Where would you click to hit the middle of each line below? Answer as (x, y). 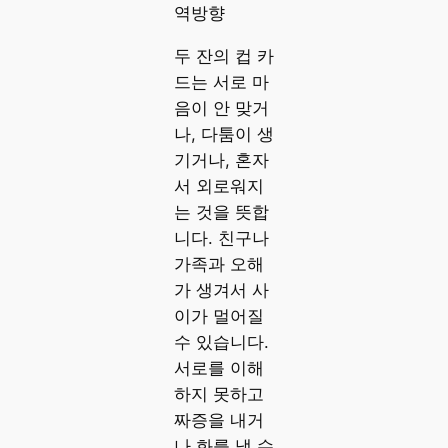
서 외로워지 (218, 185)
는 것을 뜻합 (221, 211)
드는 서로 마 (221, 81)
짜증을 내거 (218, 419)
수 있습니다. (221, 341)
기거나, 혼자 (221, 159)
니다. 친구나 (221, 237)
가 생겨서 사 (221, 289)
